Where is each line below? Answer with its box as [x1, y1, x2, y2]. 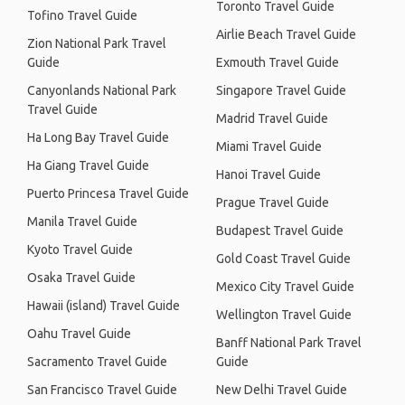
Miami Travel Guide [216, 139, 322, 154]
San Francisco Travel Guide [27, 382, 177, 397]
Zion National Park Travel [27, 36, 166, 51]
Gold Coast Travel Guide [216, 251, 351, 266]
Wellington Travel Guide [216, 307, 352, 322]
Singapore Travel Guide [216, 83, 346, 98]
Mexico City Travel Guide [216, 279, 354, 294]
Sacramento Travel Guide [27, 354, 167, 369]
